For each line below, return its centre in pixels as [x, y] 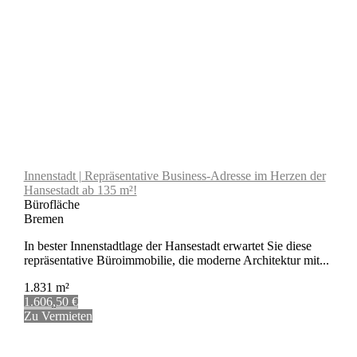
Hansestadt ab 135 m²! [80, 190]
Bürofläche [51, 204]
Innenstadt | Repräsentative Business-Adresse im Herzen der [175, 175]
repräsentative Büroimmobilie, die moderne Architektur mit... [176, 260]
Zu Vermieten [58, 316]
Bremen [43, 218]
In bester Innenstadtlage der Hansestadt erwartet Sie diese [167, 245]
